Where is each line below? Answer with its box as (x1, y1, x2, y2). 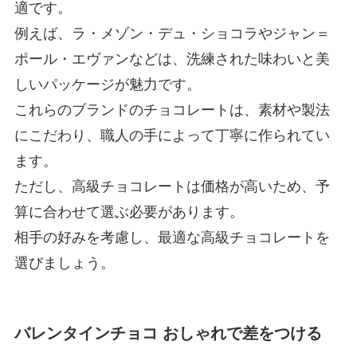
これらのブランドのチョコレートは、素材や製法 (14, 101, 330, 118)
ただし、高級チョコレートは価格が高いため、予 (14, 178, 330, 194)
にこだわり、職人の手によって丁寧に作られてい (14, 127, 330, 143)
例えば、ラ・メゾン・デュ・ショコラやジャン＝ (14, 25, 330, 41)
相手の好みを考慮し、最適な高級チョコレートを (14, 229, 330, 245)
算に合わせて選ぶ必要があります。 (14, 203, 244, 220)
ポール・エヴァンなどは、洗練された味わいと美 (14, 50, 330, 67)
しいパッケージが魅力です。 (14, 76, 201, 92)
